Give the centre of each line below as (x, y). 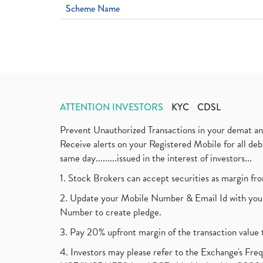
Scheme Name (93, 9)
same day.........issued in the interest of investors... (156, 158)
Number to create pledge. (111, 212)
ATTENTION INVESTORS (112, 107)
